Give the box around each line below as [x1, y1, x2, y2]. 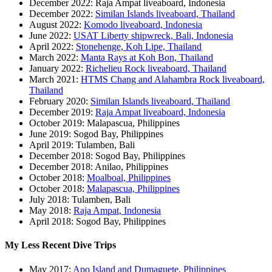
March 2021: [29, 73, 81, 84]
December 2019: [29, 106, 95, 117]
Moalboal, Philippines [87, 172, 171, 183]
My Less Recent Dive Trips [5, 240, 116, 251]
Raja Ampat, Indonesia [73, 205, 161, 216]
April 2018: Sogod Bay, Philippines [29, 216, 166, 226]
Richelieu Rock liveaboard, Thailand [86, 63, 226, 73]
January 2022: [29, 63, 86, 73]
